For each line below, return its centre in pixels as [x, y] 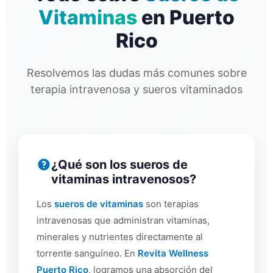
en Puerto [186, 18]
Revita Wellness [173, 253]
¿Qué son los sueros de [119, 165]
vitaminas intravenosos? [124, 179]
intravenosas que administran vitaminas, [123, 221]
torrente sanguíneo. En [87, 253]
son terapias [171, 204]
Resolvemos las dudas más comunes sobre [136, 73]
